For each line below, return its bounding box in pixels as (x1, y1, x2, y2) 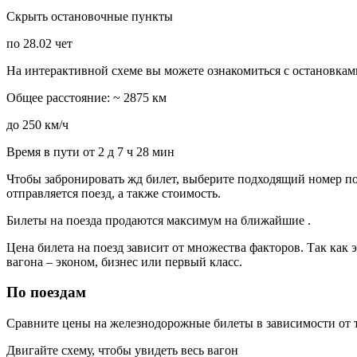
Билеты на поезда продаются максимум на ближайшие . (6, 213, 311, 227)
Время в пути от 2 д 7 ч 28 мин (6, 144, 175, 159)
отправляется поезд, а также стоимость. (6, 186, 221, 200)
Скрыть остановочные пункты (6, 9, 173, 23)
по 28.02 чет (6, 36, 73, 50)
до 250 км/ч (6, 117, 69, 131)
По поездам (6, 284, 86, 301)
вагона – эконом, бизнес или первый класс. (6, 254, 242, 269)
